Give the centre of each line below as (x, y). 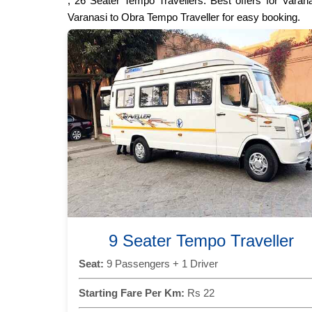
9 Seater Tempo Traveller (201, 240)
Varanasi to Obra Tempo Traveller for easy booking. (184, 17)
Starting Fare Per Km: (132, 292)
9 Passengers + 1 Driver (161, 263)
